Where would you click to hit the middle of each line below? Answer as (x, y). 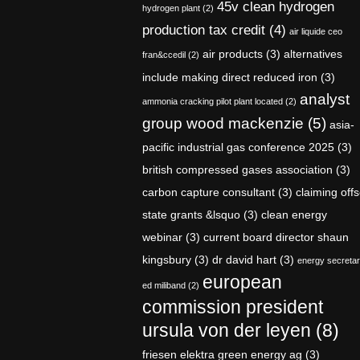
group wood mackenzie (223, 123)
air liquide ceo (316, 31)
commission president (233, 307)
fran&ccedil (164, 55)
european (242, 282)
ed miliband (164, 285)
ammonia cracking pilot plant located (213, 101)
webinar (162, 237)
